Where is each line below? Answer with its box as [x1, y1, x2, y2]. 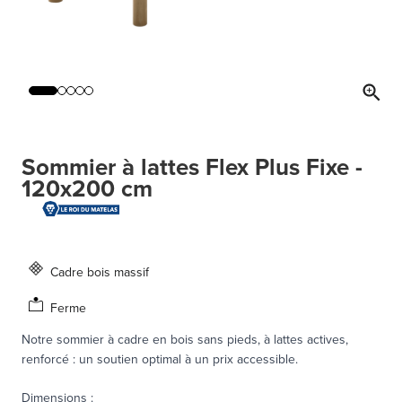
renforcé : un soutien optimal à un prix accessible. [22, 349, 298, 368]
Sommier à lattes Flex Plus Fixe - [22, 150, 363, 185]
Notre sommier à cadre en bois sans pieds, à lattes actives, [22, 329, 348, 348]
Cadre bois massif [50, 262, 149, 281]
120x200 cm [22, 171, 153, 206]
